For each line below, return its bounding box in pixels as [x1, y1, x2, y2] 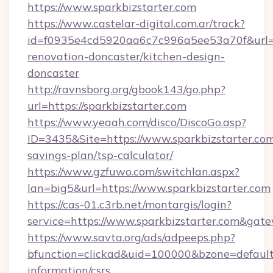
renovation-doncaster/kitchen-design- [27, 49, 225, 63]
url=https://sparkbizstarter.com [27, 99, 186, 113]
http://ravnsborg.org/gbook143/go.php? [27, 82, 225, 96]
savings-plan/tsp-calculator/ [27, 148, 173, 162]
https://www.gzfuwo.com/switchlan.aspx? [27, 165, 239, 179]
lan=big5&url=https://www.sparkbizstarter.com [27, 181, 271, 195]
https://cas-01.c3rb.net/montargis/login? [27, 197, 232, 211]
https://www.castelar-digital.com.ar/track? [27, 16, 245, 30]
